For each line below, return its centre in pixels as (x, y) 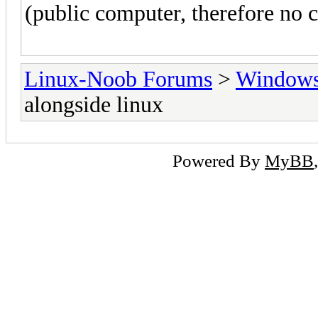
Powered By (219, 160)
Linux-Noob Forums (118, 79)
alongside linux (94, 104)
